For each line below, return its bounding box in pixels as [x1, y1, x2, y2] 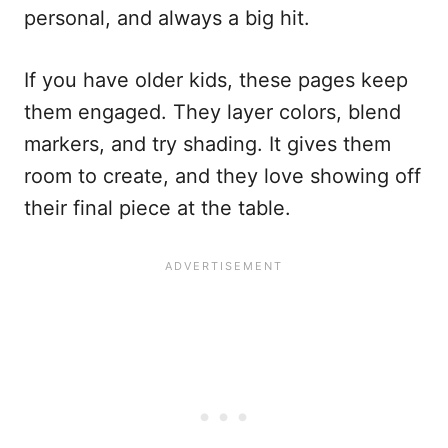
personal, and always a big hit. [24, 6, 310, 31]
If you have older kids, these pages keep [24, 68, 408, 93]
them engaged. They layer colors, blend [24, 100, 401, 125]
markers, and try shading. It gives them [24, 132, 391, 157]
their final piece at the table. [24, 196, 291, 221]
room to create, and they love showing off [24, 164, 421, 189]
